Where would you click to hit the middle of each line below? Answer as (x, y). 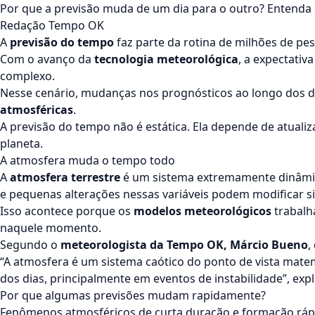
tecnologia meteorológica (166, 59)
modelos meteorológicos (202, 211)
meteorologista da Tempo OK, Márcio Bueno (184, 245)
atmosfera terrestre (65, 177)
